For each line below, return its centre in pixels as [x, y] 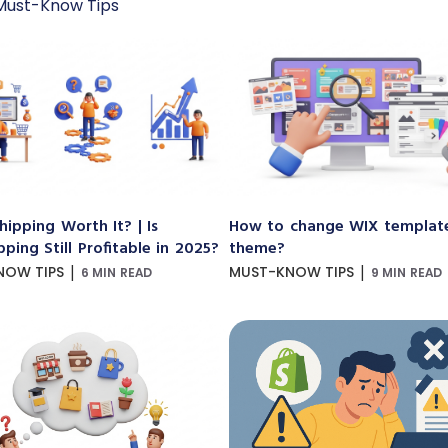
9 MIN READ [407, 273]
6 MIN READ [117, 273]
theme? [257, 249]
